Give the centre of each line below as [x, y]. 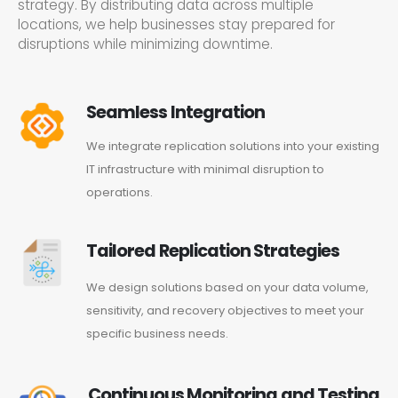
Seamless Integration [175, 112]
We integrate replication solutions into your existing [233, 146]
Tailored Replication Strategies [213, 251]
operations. [120, 192]
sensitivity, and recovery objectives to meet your [226, 311]
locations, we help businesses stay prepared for [176, 24]
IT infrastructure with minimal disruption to [206, 169]
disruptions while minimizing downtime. [145, 44]
